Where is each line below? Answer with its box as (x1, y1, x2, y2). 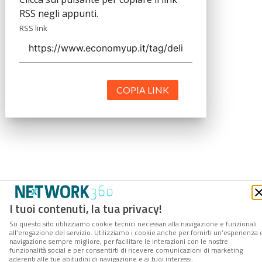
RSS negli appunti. (19, 6, 99, 20)
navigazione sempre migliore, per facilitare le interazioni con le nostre (9, 236, 228, 247)
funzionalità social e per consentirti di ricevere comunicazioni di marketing (9, 244, 243, 256)
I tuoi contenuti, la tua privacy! (9, 199, 162, 218)
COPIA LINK (116, 84, 169, 95)
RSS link (19, 22, 48, 33)
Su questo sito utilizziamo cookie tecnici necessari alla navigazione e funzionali (9, 218, 257, 229)
